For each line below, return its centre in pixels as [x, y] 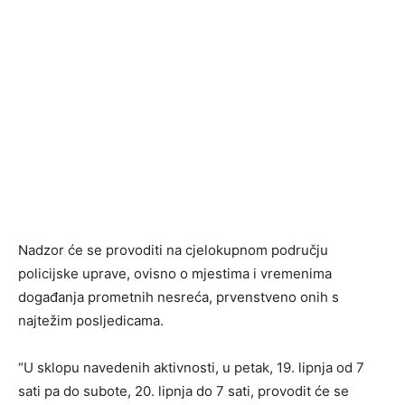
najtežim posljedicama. [91, 321]
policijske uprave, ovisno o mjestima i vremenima [175, 274]
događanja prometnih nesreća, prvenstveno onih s [179, 297]
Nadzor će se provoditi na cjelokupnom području [173, 250]
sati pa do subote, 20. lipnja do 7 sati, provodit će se [184, 391]
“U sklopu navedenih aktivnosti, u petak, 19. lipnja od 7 [191, 368]
